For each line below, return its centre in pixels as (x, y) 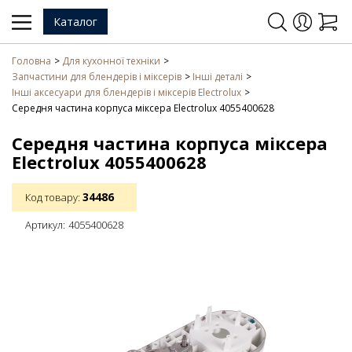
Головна (31, 61)
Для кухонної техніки (112, 61)
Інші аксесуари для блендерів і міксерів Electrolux (126, 92)
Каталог (75, 22)
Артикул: (45, 225)
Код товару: (54, 197)
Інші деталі (218, 77)
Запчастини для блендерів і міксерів (97, 77)
